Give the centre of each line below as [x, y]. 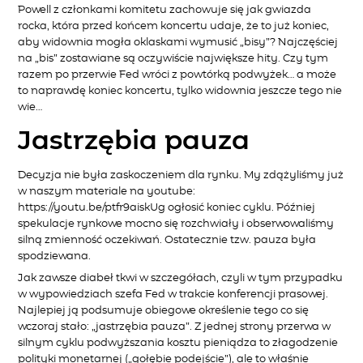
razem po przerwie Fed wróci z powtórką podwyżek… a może [177, 75]
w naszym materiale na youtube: [107, 191]
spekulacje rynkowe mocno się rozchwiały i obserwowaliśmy [176, 224]
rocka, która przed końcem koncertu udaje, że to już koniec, [174, 26]
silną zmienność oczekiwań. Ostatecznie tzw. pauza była [167, 240]
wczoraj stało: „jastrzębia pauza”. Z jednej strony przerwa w [175, 327]
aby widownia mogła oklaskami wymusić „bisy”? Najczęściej [178, 42]
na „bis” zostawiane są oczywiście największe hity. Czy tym [173, 58]
